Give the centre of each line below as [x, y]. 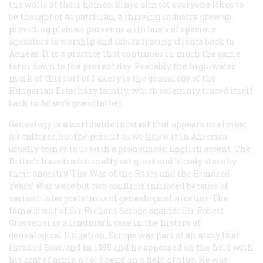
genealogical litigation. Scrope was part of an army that [124, 235]
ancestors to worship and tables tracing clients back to [122, 41]
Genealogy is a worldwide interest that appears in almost [128, 124]
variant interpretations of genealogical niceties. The [119, 198]
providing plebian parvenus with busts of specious [112, 29]
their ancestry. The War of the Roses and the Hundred [119, 173]
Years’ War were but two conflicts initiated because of [119, 186]
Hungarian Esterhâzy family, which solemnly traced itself [131, 90]
